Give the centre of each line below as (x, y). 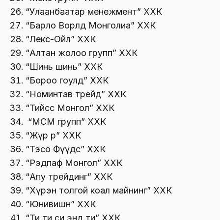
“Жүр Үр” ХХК (53, 136)
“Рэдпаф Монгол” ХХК (74, 163)
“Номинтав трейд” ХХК (76, 94)
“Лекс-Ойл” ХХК (61, 39)
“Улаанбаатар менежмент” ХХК (94, 12)
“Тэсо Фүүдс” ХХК (66, 149)
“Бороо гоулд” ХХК (67, 81)
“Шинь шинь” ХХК (64, 67)
